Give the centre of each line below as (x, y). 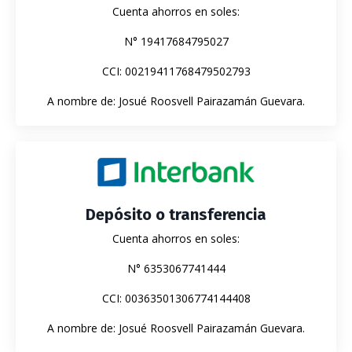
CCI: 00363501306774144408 (176, 298)
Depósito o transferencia (176, 214)
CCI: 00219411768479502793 (176, 71)
